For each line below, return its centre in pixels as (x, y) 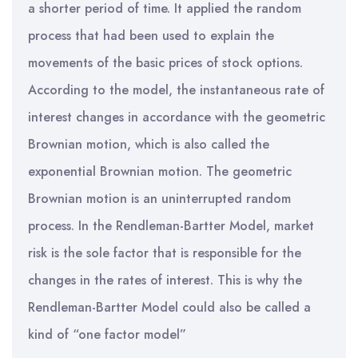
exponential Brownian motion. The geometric (160, 171)
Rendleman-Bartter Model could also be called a (169, 307)
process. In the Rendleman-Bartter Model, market (171, 226)
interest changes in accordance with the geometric (177, 117)
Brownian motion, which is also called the (149, 144)
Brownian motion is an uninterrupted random (159, 199)
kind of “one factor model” (107, 334)
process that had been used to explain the (151, 36)
